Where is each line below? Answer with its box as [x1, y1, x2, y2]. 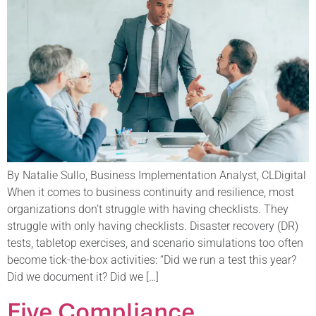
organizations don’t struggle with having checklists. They [7, 202, 288, 217]
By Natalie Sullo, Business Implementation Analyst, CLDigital [7, 169, 306, 183]
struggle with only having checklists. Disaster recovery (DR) [7, 219, 298, 233]
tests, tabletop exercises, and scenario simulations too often [7, 236, 303, 250]
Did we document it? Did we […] [7, 270, 159, 284]
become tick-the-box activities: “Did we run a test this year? [7, 253, 296, 267]
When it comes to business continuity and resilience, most [7, 186, 294, 200]
